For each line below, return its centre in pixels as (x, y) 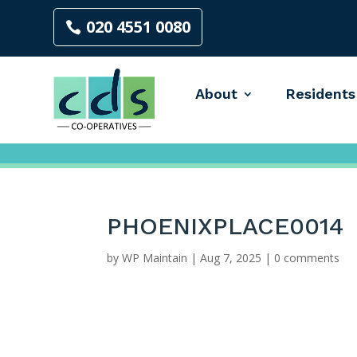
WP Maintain (155, 258)
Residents (320, 94)
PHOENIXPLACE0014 (226, 226)
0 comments (307, 258)
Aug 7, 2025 (231, 258)
